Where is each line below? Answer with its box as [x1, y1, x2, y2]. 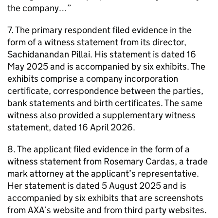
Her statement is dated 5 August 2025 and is [7, 180, 186, 191]
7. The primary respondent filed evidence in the [7, 24, 192, 36]
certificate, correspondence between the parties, [7, 85, 203, 96]
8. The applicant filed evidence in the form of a [7, 144, 190, 155]
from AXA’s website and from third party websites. [7, 204, 207, 216]
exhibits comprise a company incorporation [7, 73, 178, 84]
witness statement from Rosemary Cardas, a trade [7, 156, 208, 167]
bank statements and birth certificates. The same [7, 97, 202, 109]
